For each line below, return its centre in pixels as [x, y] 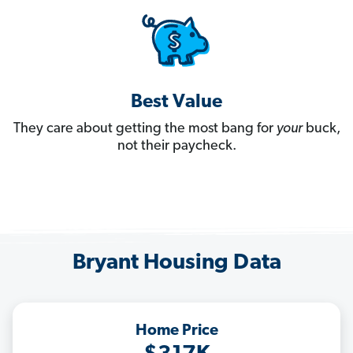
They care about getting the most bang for [145, 129]
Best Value [176, 103]
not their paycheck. [176, 147]
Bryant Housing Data [176, 264]
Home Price [176, 331]
